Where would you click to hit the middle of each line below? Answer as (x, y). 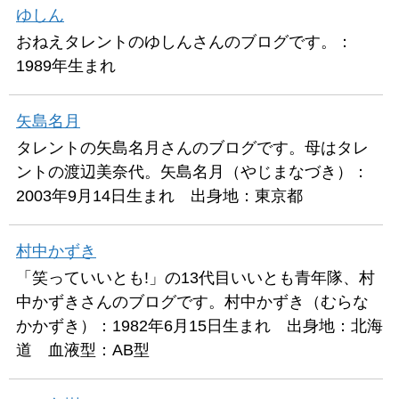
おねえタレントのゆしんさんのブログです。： (184, 41)
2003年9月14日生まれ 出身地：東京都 (159, 195)
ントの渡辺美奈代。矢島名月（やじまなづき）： (192, 171)
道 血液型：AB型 (83, 350)
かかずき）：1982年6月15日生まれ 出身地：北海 (199, 326)
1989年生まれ (66, 65)
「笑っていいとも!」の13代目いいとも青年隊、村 (195, 277)
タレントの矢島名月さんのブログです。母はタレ (192, 147)
